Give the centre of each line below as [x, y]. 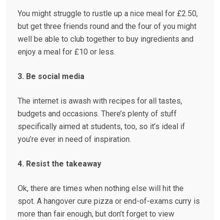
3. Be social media [51, 77]
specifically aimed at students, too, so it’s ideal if [101, 127]
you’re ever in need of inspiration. [74, 139]
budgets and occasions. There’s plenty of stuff [97, 114]
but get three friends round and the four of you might [107, 27]
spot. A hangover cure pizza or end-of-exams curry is [109, 201]
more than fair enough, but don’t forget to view [96, 214]
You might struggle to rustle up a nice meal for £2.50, [108, 14]
